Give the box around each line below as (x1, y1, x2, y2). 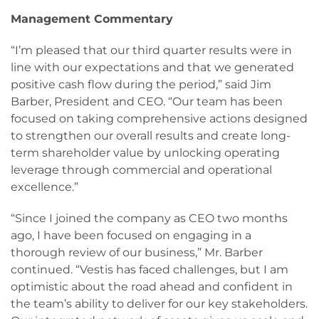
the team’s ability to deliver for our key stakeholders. (11, 297, 308, 310)
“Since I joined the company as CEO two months (11, 211, 288, 225)
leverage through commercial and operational (11, 163, 272, 177)
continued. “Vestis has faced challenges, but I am (11, 263, 288, 276)
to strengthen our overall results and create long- (11, 129, 291, 142)
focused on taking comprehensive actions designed (11, 112, 308, 125)
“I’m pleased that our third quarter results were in (11, 43, 292, 57)
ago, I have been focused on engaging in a (11, 229, 251, 242)
